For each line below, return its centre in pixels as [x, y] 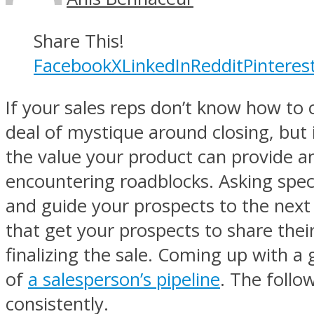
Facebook [73, 65]
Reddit [217, 65]
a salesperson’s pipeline [124, 280]
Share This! [79, 41]
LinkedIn [156, 65]
